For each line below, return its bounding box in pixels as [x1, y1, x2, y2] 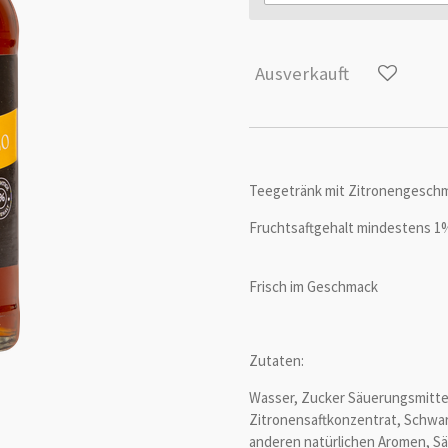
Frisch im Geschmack [249, 277, 378, 297]
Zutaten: [249, 351, 304, 371]
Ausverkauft [255, 61, 349, 85]
